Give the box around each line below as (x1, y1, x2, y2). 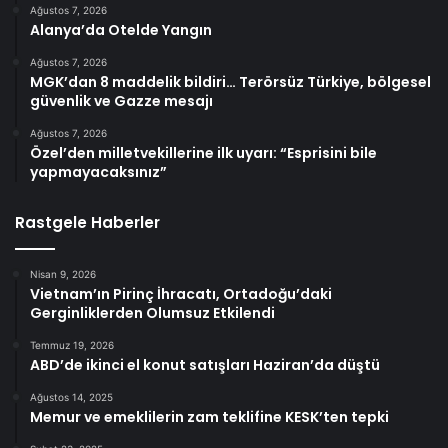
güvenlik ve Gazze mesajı (30, 90, 213, 111)
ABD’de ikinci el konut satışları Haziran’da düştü (30, 354, 380, 375)
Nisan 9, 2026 (30, 267, 96, 280)
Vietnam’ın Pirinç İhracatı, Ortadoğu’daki (30, 283, 332, 304)
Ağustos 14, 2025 (30, 390, 113, 403)
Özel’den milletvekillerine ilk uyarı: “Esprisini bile (30, 142, 377, 163)
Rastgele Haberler (15, 211, 160, 233)
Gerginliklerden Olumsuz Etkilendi (30, 302, 275, 323)
